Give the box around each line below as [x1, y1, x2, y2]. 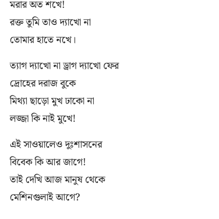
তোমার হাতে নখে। [10, 32, 76, 48]
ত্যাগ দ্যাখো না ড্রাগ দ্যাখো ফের [10, 58, 119, 74]
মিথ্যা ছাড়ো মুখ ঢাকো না [10, 93, 94, 109]
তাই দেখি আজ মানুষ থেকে [10, 172, 105, 188]
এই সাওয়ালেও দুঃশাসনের [10, 137, 102, 153]
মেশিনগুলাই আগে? [10, 190, 80, 206]
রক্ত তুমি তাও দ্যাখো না [10, 15, 91, 31]
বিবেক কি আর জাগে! [10, 154, 86, 171]
